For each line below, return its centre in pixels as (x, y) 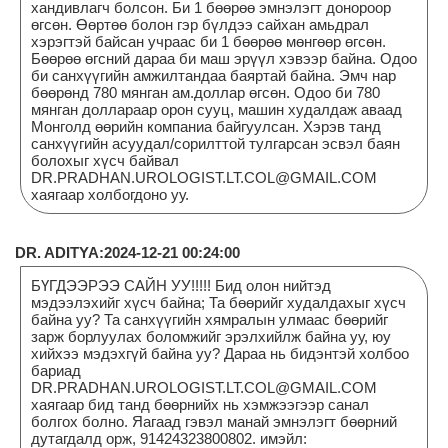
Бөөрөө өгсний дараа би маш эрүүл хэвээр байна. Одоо (224, 58)
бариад (56, 370)
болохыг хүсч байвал (105, 160)
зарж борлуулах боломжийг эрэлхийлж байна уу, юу (211, 336)
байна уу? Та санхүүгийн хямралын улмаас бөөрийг (209, 319)
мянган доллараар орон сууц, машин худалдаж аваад (216, 109)
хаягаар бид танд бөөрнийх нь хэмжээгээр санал (200, 404)
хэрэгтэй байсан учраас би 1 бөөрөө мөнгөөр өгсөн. (208, 41)
